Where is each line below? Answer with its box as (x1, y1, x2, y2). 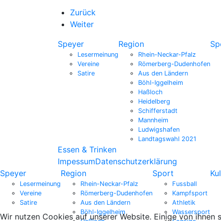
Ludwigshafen (138, 126, 180, 134)
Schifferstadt (138, 107, 178, 115)
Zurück (70, 7, 96, 18)
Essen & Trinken (58, 145, 116, 155)
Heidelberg (138, 98, 170, 106)
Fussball (172, 180, 197, 188)
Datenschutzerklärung (95, 156, 177, 167)
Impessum (58, 156, 95, 167)
